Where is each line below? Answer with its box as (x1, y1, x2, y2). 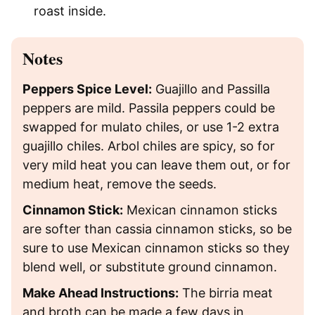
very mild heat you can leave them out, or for (22, 157, 290, 172)
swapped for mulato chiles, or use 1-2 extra (22, 119, 279, 134)
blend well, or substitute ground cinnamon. (22, 259, 277, 274)
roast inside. (34, 3, 106, 18)
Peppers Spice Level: (22, 81, 152, 96)
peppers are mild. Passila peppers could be (22, 100, 275, 115)
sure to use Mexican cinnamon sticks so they (22, 240, 290, 255)
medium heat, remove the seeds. (22, 176, 217, 191)
